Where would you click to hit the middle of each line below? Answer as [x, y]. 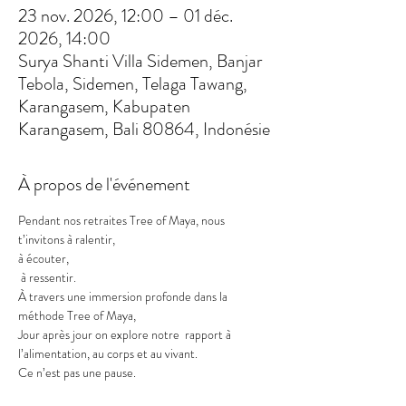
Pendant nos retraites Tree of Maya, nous [123, 220]
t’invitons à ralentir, [67, 239]
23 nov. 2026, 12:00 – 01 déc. [126, 16]
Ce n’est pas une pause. [77, 372]
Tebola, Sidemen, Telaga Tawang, [133, 84]
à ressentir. [47, 277]
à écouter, [43, 258]
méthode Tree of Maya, [77, 315]
